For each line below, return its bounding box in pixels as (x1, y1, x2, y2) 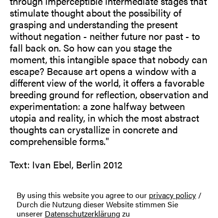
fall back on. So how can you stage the (10, 40, 172, 55)
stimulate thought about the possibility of (10, 5, 182, 20)
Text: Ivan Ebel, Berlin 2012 (10, 157, 123, 172)
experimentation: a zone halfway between (10, 99, 185, 113)
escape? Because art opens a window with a (10, 64, 197, 78)
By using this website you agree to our (17, 189, 149, 200)
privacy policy (149, 189, 196, 200)
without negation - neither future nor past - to (10, 29, 200, 43)
